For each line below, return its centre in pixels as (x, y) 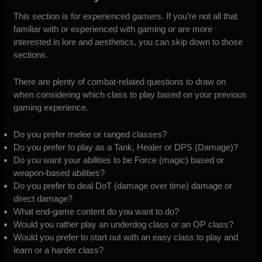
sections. (31, 54)
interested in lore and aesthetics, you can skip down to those (128, 42)
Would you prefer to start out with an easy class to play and (126, 237)
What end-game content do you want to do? (96, 211)
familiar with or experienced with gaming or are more (113, 29)
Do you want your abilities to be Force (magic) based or (119, 160)
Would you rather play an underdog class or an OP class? (124, 224)
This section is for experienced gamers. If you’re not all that (126, 16)
